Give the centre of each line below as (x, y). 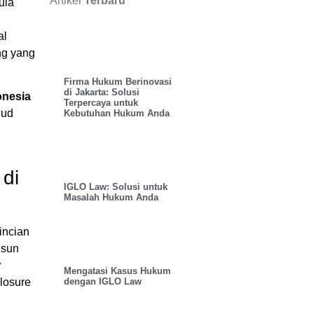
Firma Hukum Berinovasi (118, 81)
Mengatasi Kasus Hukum (117, 271)
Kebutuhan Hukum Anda (117, 113)
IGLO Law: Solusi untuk (116, 186)
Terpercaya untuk (101, 102)
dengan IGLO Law (103, 281)
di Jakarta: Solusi (102, 92)
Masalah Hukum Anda (111, 197)
